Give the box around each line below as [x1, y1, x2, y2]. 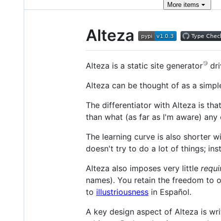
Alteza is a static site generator [86, 60, 203, 71]
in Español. [148, 186, 191, 197]
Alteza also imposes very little [86, 163, 201, 173]
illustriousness [96, 186, 148, 197]
